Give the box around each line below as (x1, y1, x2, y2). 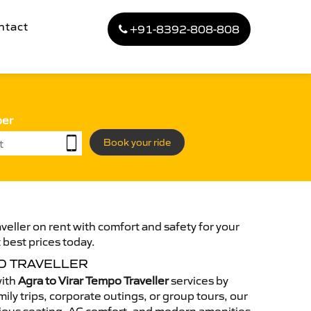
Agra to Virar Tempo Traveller (18, 274, 169, 287)
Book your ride (103, 136, 171, 149)
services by (169, 274, 228, 287)
